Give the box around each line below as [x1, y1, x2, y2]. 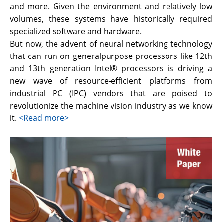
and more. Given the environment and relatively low [10, 1, 212, 12]
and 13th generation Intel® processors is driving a [10, 63, 212, 74]
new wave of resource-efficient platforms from [10, 75, 212, 86]
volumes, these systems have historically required [10, 13, 212, 24]
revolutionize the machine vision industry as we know [10, 100, 212, 111]
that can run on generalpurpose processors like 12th [10, 51, 212, 61]
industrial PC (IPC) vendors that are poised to [10, 88, 212, 99]
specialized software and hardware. [10, 26, 142, 37]
